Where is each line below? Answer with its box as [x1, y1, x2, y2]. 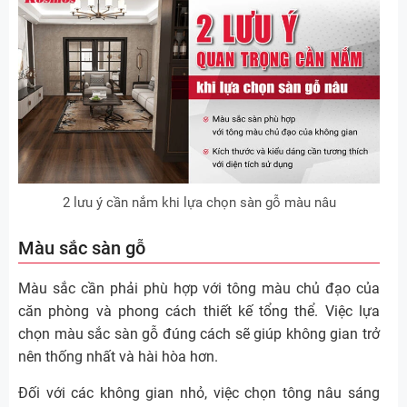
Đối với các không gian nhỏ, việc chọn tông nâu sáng [18, 383, 380, 402]
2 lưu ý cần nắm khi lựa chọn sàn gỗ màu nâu [62, 194, 336, 211]
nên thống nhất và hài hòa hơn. [18, 347, 218, 365]
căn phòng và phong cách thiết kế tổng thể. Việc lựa [18, 302, 380, 320]
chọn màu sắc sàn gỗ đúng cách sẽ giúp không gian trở [18, 324, 380, 342]
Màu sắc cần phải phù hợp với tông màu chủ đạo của [18, 279, 380, 297]
